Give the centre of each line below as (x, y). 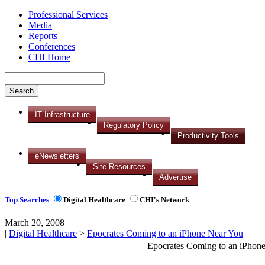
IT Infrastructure (62, 114)
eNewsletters (57, 156)
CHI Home (49, 57)
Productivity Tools (208, 136)
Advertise (175, 177)
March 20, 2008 (35, 223)
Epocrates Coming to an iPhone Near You (165, 234)
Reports (43, 36)
